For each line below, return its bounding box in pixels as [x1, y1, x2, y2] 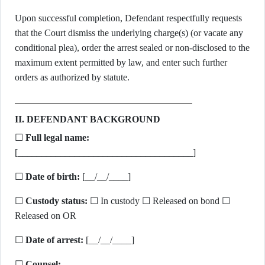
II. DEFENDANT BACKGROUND [15, 114, 160, 124]
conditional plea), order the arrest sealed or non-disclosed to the [15, 43, 250, 53]
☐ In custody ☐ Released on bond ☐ [88, 196, 230, 206]
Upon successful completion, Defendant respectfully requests [15, 13, 242, 23]
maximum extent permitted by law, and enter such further [15, 57, 227, 67]
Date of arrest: [25, 235, 83, 245]
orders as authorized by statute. [15, 72, 130, 82]
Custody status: [25, 196, 88, 206]
